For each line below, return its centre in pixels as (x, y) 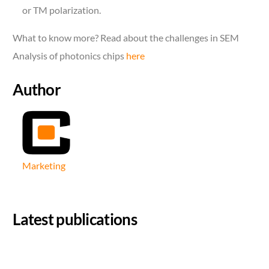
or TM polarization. (62, 10)
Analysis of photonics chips (69, 55)
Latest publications (75, 219)
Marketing (44, 165)
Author (37, 89)
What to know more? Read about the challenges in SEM (126, 37)
